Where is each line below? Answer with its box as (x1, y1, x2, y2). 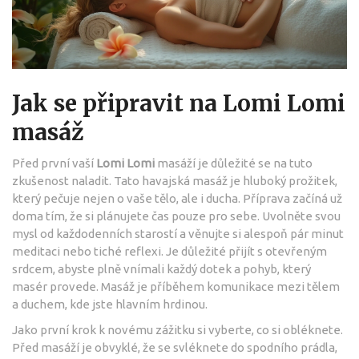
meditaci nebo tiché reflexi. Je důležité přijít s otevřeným (12, 244, 327, 258)
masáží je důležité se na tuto (155, 155, 313, 170)
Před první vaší (12, 155, 96, 170)
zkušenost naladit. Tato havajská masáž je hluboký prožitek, (12, 173, 337, 188)
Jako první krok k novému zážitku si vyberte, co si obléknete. (12, 322, 343, 337)
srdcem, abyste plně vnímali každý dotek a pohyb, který (12, 261, 311, 276)
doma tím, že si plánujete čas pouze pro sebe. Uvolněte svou (12, 208, 341, 223)
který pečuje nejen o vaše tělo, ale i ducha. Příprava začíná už (12, 191, 342, 205)
